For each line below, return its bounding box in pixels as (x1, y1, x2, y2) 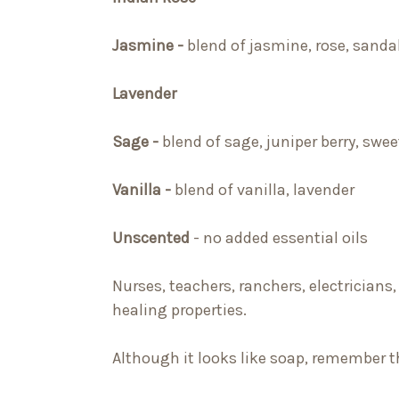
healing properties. (112, 300, 247, 321)
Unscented (112, 228, 190, 248)
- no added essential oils (190, 228, 368, 248)
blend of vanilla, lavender (175, 180, 354, 200)
